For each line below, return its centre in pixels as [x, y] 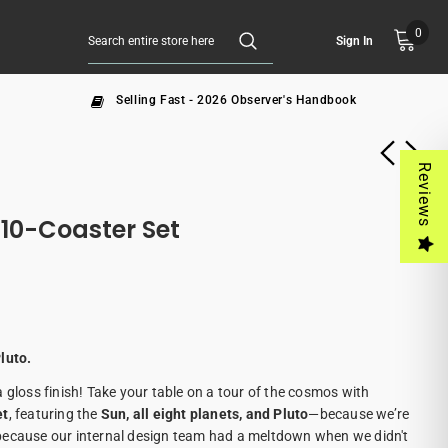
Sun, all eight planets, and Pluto [204, 414]
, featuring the [54, 414]
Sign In [354, 40]
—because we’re [359, 414]
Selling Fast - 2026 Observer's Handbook [236, 100]
